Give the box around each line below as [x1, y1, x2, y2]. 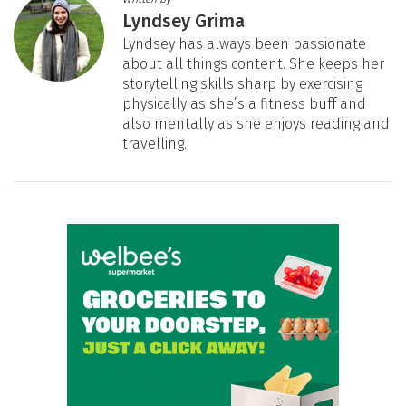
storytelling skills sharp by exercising [122, 75, 362, 93]
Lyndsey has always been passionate [122, 35, 366, 53]
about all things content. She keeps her [122, 55, 384, 73]
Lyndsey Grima [122, 10, 245, 33]
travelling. [122, 135, 187, 153]
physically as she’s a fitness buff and [122, 95, 366, 113]
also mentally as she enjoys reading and [122, 115, 390, 133]
